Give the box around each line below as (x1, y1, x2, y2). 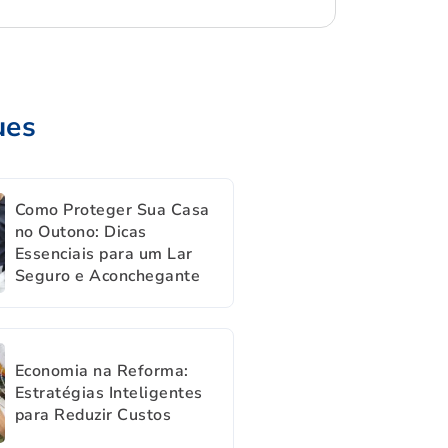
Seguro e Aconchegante (14, 265, 201, 287)
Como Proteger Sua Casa (14, 199, 210, 221)
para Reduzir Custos (14, 404, 172, 426)
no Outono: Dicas (14, 221, 147, 243)
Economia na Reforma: (14, 360, 189, 382)
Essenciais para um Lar (14, 243, 193, 265)
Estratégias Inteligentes (14, 382, 203, 404)
